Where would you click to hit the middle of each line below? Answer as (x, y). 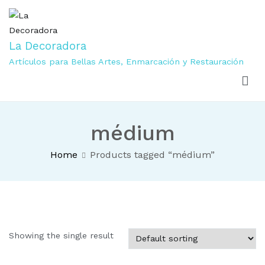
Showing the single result (61, 236)
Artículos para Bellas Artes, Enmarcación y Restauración (126, 62)
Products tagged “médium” (152, 155)
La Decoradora (48, 46)
